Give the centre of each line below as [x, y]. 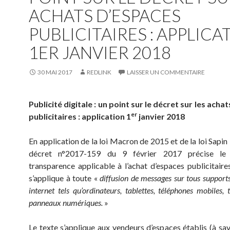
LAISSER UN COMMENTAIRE [166, 72]
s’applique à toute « [64, 178]
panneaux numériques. [66, 203]
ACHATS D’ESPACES [105, 15]
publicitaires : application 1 [80, 116]
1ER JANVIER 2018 [100, 52]
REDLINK [99, 72]
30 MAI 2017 [55, 72]
